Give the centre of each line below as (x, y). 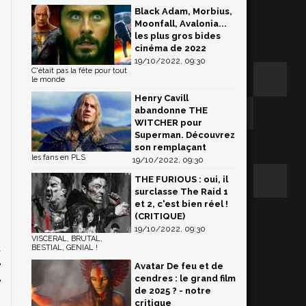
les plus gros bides (178, 36)
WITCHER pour (168, 123)
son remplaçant (170, 147)
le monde (48, 80)
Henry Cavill (162, 98)
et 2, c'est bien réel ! (181, 204)
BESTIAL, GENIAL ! (65, 248)
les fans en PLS (58, 157)
